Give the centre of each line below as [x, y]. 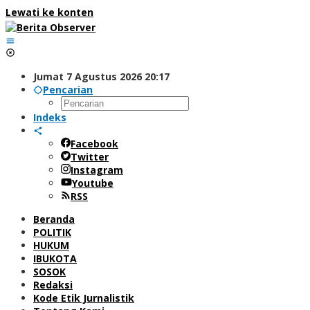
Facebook [94, 144]
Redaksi [53, 285]
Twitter [90, 157]
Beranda [54, 219]
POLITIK [52, 232]
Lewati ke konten [49, 12]
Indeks [50, 117]
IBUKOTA [55, 258]
